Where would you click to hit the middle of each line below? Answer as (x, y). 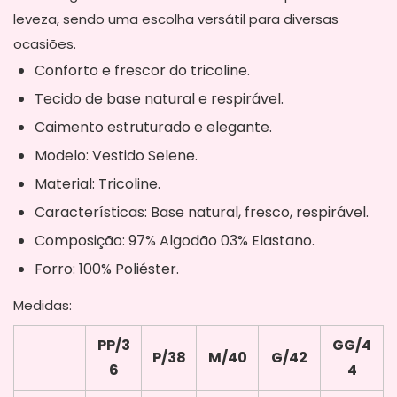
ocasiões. (45, 44)
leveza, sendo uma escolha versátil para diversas (176, 19)
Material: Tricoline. (97, 184)
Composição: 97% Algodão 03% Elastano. (175, 241)
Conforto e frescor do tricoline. (142, 71)
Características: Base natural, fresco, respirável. (202, 213)
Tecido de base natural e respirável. (159, 99)
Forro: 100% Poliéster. (107, 269)
